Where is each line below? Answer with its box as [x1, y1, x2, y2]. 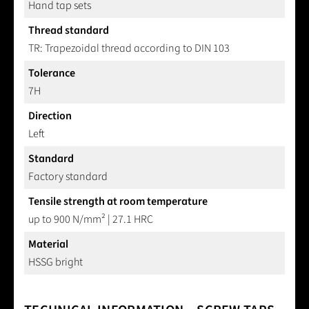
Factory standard [28, 169, 108, 185]
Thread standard [28, 23, 109, 39]
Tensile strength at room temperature [28, 194, 208, 210]
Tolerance [28, 66, 75, 81]
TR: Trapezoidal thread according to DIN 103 [28, 41, 230, 57]
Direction [28, 108, 72, 124]
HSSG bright [28, 255, 83, 270]
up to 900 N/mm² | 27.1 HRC [28, 212, 153, 228]
